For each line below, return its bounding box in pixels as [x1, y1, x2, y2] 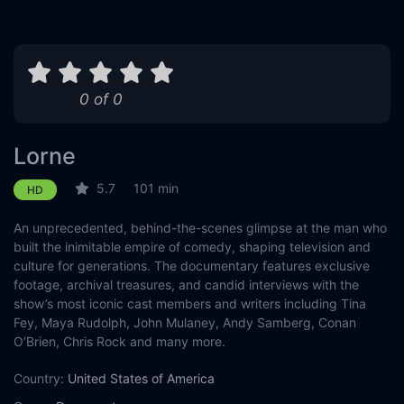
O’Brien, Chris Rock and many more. [14, 334, 225, 349]
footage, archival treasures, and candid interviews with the [14, 277, 359, 292]
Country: [14, 371, 64, 386]
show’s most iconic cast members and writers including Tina [14, 296, 366, 311]
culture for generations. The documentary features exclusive [14, 258, 370, 273]
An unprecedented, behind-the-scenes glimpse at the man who [14, 220, 387, 235]
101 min [133, 180, 179, 197]
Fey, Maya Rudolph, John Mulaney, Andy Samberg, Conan [14, 315, 356, 330]
